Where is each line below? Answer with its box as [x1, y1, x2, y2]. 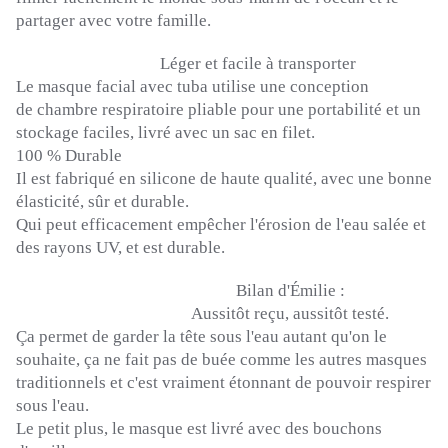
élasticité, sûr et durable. [16, 192, 189, 212]
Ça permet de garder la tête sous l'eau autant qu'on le [16, 327, 387, 347]
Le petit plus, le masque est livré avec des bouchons [16, 419, 382, 439]
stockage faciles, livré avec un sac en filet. [16, 123, 315, 143]
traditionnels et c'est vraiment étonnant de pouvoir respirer [16, 373, 431, 393]
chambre [37, 100, 98, 120]
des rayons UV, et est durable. [16, 238, 225, 258]
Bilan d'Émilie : [16, 281, 345, 301]
